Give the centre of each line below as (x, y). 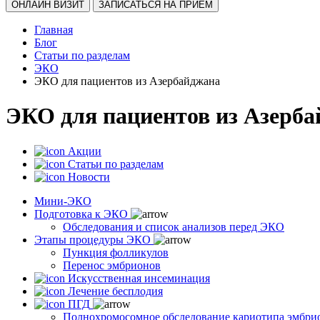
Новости (89, 176)
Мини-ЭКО (63, 201)
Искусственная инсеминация (139, 278)
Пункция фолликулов (116, 252)
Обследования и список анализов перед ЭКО (174, 226)
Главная (54, 30)
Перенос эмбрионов (112, 265)
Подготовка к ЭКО (81, 214)
